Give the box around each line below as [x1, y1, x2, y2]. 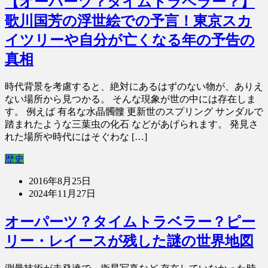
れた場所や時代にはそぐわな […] [5, 132, 147, 142]
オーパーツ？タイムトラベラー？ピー [5, 214, 255, 230]
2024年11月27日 [29, 188, 96, 199]
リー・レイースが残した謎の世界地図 [5, 233, 254, 249]
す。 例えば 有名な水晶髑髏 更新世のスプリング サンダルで [5, 106, 263, 117]
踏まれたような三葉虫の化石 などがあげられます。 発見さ [5, 119, 258, 130]
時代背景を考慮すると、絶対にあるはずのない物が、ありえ [5, 81, 263, 92]
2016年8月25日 [29, 176, 91, 187]
